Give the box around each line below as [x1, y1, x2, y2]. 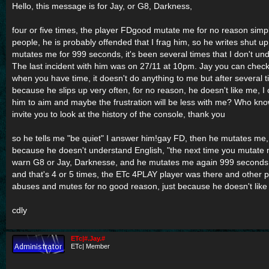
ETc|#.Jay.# [71, 234, 105, 242]
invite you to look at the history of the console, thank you [12, 109, 225, 119]
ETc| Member [71, 242, 110, 250]
